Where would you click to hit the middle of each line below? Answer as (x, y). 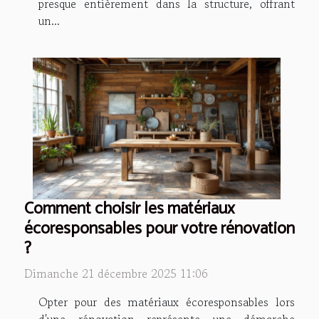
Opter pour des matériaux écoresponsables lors (167, 302)
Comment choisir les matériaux (130, 209)
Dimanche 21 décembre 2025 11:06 (116, 273)
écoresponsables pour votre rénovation (159, 229)
